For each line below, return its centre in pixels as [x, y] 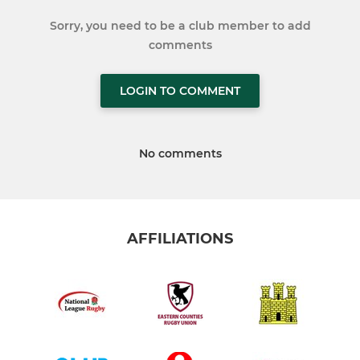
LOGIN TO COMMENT [180, 91]
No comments [180, 154]
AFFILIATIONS [180, 239]
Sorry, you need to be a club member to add [180, 26]
